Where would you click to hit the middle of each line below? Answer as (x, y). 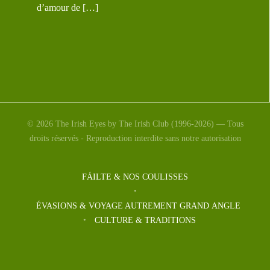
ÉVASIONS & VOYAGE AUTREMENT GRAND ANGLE (139, 206)
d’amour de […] (67, 8)
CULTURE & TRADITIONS (146, 220)
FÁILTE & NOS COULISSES (135, 177)
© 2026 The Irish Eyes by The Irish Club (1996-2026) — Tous (135, 124)
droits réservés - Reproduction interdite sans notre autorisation (135, 138)
